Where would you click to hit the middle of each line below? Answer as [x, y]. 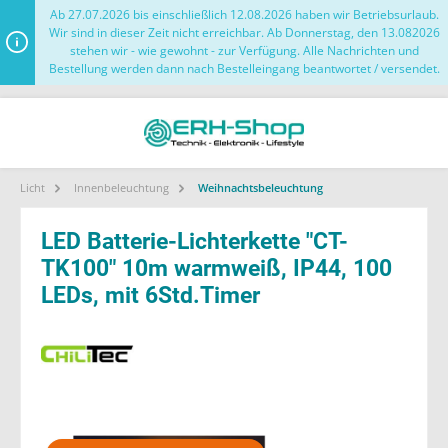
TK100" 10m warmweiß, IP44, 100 [216, 268]
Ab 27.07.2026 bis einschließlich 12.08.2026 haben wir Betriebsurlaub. [245, 15]
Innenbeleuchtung [121, 187]
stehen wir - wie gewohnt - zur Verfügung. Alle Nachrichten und [245, 51]
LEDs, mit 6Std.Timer [150, 295]
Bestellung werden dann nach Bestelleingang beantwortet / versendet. [245, 69]
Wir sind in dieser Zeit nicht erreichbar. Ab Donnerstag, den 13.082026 [245, 33]
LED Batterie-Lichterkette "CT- [194, 241]
